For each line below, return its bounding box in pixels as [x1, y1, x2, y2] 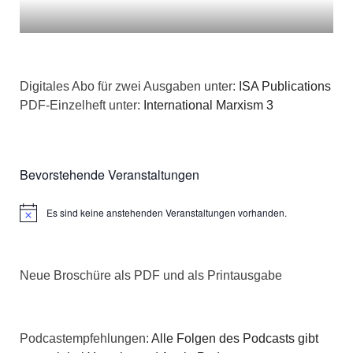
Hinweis [19, 210, 54, 225]
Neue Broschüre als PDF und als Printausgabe [20, 268, 282, 282]
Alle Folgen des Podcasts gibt [151, 331, 318, 345]
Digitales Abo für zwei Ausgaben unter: [20, 79, 239, 93]
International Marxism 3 [143, 98, 273, 112]
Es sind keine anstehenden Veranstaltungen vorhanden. [46, 205, 287, 219]
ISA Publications [239, 79, 331, 93]
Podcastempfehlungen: [20, 331, 151, 345]
